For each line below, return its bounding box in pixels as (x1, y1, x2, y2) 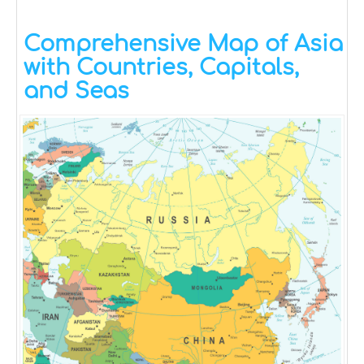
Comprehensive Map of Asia (24, 32, 343, 57)
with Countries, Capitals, (24, 55, 299, 80)
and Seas (24, 79, 129, 104)
